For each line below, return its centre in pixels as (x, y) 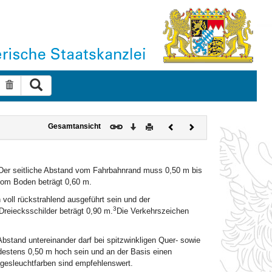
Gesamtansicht (74, 126)
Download (153, 125)
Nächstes (209, 125)
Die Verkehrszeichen (152, 211)
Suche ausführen (74, 83)
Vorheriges (192, 125)
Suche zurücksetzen (51, 85)
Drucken (167, 125)
